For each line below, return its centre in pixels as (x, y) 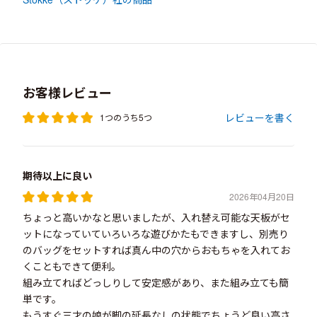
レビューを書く (260, 117)
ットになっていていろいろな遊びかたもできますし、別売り (156, 234)
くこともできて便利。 (72, 266)
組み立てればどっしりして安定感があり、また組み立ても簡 (156, 282)
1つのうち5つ (126, 117)
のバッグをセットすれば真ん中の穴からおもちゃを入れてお (156, 250)
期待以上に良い (57, 175)
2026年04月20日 (262, 196)
